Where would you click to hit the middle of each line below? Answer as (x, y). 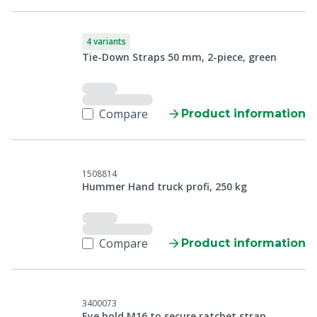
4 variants (106, 41)
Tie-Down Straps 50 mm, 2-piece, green (179, 57)
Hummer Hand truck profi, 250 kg (165, 186)
